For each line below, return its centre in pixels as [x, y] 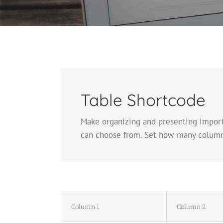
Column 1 [85, 207]
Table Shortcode [143, 100]
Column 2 [191, 207]
